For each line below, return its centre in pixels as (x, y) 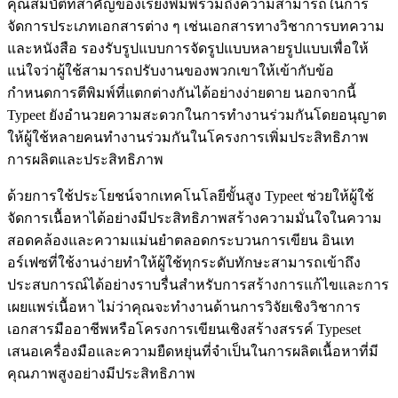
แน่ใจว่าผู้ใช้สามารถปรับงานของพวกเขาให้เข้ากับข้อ (171, 70)
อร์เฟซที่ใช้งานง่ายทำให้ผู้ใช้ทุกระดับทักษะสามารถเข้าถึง (184, 262)
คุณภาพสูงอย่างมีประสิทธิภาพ (101, 373)
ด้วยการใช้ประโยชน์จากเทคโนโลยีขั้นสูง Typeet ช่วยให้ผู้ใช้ (191, 195)
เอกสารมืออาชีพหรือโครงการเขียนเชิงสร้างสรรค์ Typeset (184, 329)
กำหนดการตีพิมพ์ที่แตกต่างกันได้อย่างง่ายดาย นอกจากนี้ (182, 92)
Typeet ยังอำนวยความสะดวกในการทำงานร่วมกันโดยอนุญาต (197, 115)
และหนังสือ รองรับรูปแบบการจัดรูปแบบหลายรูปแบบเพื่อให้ (188, 48)
